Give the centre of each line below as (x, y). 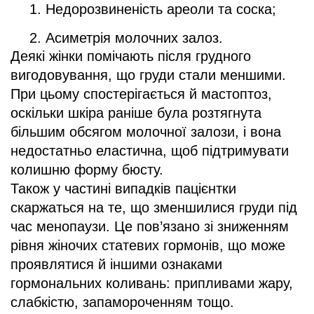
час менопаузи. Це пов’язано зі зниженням (150, 226)
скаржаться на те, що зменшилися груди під (154, 207)
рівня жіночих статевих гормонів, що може (148, 245)
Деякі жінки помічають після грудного (131, 56)
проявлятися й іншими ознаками (116, 264)
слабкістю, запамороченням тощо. (122, 302)
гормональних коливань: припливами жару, (152, 283)
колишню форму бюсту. (87, 169)
